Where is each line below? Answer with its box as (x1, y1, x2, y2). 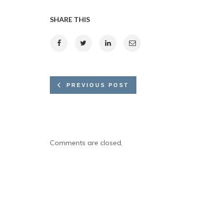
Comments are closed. (50, 138, 123, 147)
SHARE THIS (50, 15, 90, 23)
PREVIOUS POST (66, 82, 129, 88)
